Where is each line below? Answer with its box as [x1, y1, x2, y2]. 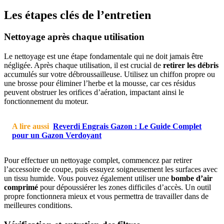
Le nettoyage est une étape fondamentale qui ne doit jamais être [4, 52, 203, 61]
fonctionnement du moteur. [4, 97, 88, 106]
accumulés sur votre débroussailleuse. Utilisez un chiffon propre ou [4, 70, 215, 79]
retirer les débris [163, 61, 218, 70]
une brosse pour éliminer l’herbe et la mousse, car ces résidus [4, 79, 195, 88]
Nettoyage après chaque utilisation [4, 31, 144, 42]
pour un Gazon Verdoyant [12, 131, 101, 140]
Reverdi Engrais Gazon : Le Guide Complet [53, 122, 201, 131]
